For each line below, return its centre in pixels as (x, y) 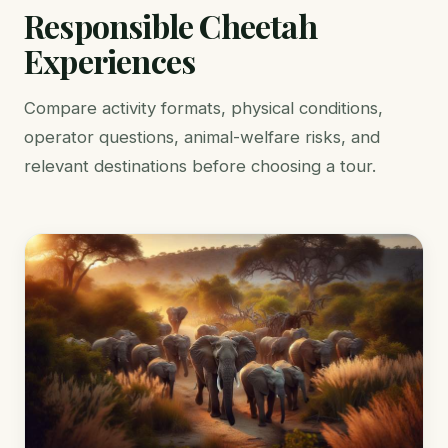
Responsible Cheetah (170, 26)
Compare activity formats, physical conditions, (203, 108)
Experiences (110, 61)
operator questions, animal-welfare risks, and (202, 137)
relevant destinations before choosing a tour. (200, 166)
